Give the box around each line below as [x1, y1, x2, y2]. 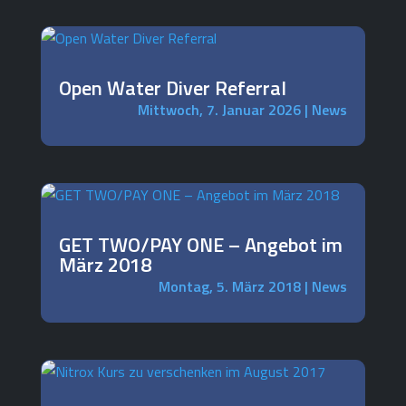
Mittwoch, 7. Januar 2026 [138, 99, 302, 121]
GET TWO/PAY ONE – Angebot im [58, 229, 343, 261]
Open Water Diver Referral [58, 72, 286, 103]
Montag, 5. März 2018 [159, 275, 302, 298]
